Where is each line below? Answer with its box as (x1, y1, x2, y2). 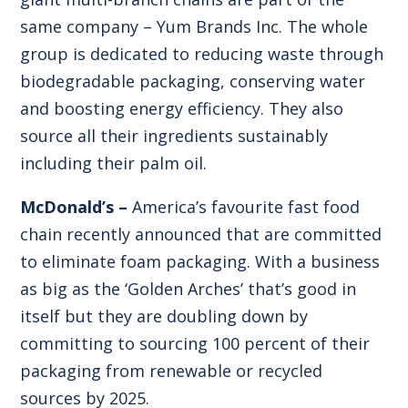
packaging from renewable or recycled (20, 359, 323, 382)
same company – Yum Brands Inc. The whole (20, 15, 369, 37)
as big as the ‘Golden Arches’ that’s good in (20, 277, 357, 300)
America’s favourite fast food (132, 195, 361, 218)
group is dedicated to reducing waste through (20, 42, 384, 65)
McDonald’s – (20, 195, 133, 218)
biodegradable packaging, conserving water (20, 69, 366, 92)
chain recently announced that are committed (20, 222, 382, 245)
